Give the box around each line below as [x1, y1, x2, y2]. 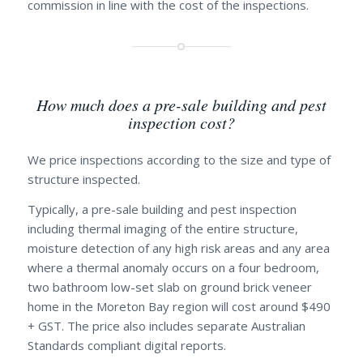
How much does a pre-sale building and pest [36, 94, 327, 116]
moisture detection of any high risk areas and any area [27, 239, 330, 256]
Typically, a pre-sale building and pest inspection [27, 200, 297, 217]
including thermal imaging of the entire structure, [27, 220, 298, 237]
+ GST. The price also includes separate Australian [27, 317, 305, 334]
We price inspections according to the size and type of [27, 151, 331, 168]
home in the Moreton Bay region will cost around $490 [27, 297, 331, 314]
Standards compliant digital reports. [27, 336, 226, 353]
